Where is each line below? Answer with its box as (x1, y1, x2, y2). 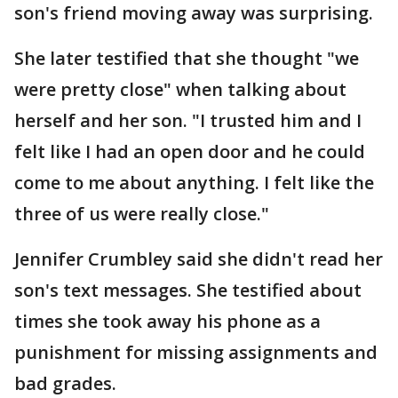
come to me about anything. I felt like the (14, 170, 374, 195)
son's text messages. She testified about (14, 277, 362, 302)
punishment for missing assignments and (14, 339, 378, 364)
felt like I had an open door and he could (14, 139, 365, 163)
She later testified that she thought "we (14, 45, 359, 70)
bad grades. (14, 370, 121, 395)
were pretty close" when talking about (14, 76, 346, 101)
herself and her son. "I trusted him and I (14, 107, 362, 132)
